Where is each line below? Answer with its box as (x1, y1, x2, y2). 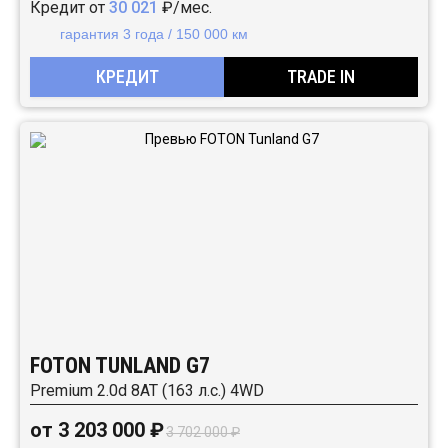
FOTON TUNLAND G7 (30, 353, 210, 378)
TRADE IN (287, 66, 355, 87)
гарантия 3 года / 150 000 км (60, 26, 248, 42)
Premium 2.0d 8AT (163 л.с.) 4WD (30, 381, 264, 400)
